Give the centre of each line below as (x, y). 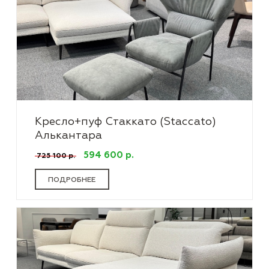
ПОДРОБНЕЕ (72, 180)
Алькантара (68, 136)
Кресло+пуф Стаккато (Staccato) (125, 122)
